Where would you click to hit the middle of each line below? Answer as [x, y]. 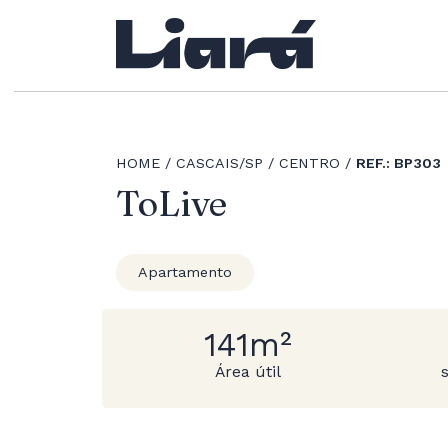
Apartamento [184, 272]
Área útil [247, 371]
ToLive [171, 202]
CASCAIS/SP [219, 163]
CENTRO [309, 163]
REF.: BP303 [398, 163]
